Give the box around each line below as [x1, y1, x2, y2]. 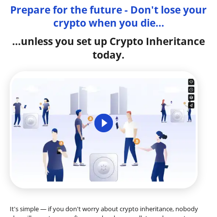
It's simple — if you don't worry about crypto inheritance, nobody [10, 204, 198, 214]
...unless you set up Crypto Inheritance [12, 34, 205, 48]
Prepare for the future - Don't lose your [10, 2, 207, 16]
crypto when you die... [53, 15, 164, 30]
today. [93, 47, 124, 62]
